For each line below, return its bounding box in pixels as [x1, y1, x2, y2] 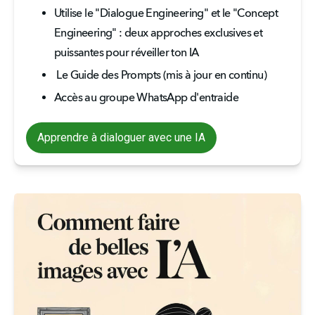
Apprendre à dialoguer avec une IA [37, 131, 205, 144]
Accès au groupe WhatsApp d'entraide [54, 93, 238, 104]
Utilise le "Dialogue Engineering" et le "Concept [54, 8, 278, 20]
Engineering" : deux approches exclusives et [54, 28, 263, 39]
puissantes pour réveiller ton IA [54, 48, 199, 59]
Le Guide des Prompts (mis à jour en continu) [56, 70, 269, 82]
